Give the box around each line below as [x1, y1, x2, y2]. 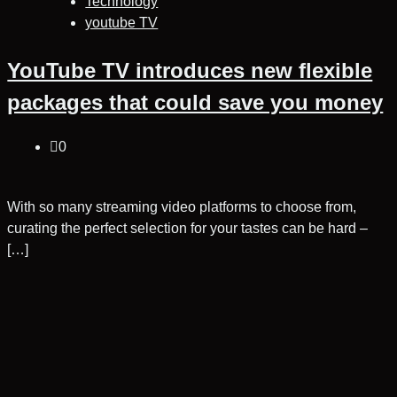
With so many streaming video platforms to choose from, [7, 198, 357, 214]
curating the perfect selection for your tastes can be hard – [7, 220, 369, 236]
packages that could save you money [7, 90, 384, 114]
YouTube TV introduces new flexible [7, 58, 373, 82]
